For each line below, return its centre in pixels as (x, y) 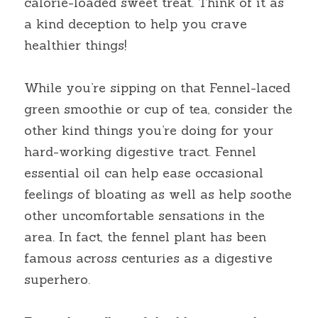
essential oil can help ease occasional (144, 173)
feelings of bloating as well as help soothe (158, 194)
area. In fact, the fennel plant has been (145, 237)
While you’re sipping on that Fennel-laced (157, 88)
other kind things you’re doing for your (149, 130)
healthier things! (75, 45)
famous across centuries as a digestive (148, 258)
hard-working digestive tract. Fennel (140, 152)
